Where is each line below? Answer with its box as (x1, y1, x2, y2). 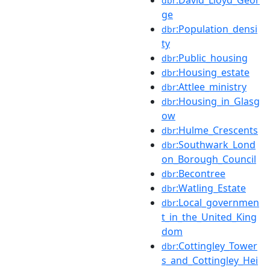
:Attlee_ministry (176, 80, 246, 93)
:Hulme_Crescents (176, 123, 258, 137)
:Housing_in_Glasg (176, 94, 260, 108)
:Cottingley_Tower (176, 239, 257, 253)
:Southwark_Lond (176, 137, 256, 151)
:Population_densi (176, 22, 257, 36)
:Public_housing (176, 51, 248, 64)
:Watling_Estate (176, 181, 246, 195)
